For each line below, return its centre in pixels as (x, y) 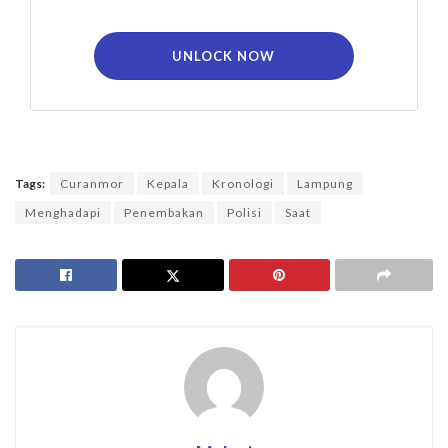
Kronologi (243, 184)
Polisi (244, 213)
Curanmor (92, 184)
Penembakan (164, 213)
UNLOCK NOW (224, 56)
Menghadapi (63, 213)
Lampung (325, 184)
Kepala (168, 184)
